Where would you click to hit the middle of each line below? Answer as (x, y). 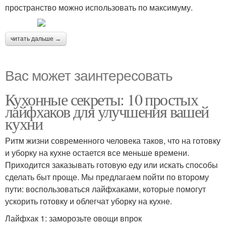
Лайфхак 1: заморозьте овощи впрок (73, 218)
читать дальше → (36, 39)
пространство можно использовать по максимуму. (99, 7)
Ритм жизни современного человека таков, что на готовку (113, 140)
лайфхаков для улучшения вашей (107, 111)
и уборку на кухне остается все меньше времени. (97, 153)
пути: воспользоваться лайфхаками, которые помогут (105, 189)
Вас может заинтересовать (89, 75)
